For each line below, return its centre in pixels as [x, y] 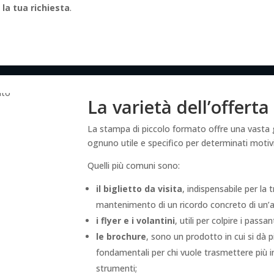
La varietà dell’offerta [178, 106]
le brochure [121, 236]
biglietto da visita [143, 188]
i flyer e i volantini [135, 220]
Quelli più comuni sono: [133, 165]
